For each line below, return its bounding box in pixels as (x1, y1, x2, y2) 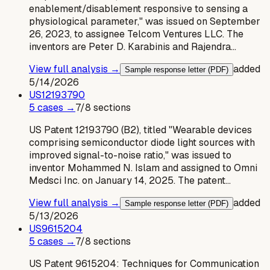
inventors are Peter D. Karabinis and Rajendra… (29, 40, 236, 53)
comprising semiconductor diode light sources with (29, 136, 255, 149)
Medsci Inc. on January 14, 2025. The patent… (29, 174, 231, 187)
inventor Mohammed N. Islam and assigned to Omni (29, 161, 257, 174)
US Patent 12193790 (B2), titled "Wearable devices (29, 123, 252, 136)
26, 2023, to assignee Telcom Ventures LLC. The (29, 27, 243, 40)
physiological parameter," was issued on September (29, 14, 260, 28)
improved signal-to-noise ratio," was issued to (29, 148, 231, 162)
